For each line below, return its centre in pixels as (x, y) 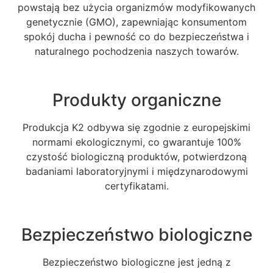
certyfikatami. (136, 186)
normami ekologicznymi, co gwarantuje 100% (136, 142)
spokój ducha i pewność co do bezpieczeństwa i (136, 36)
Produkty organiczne (136, 100)
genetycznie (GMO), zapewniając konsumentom (136, 22)
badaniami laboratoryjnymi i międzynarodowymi (136, 171)
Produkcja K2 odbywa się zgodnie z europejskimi (136, 127)
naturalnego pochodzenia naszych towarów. (136, 51)
